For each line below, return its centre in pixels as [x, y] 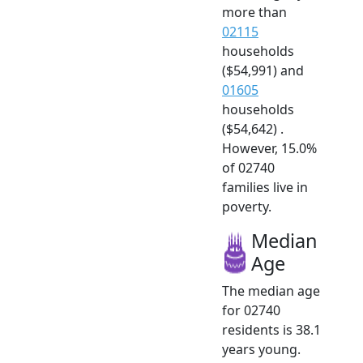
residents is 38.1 [271, 330]
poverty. [247, 207]
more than [254, 13]
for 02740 [251, 311]
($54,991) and [263, 71]
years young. [261, 350]
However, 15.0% [269, 149]
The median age [271, 291]
